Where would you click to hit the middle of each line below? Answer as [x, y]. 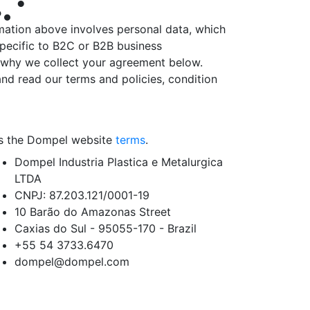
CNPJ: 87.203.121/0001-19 [82, 195]
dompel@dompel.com [72, 262]
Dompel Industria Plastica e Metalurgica [119, 162]
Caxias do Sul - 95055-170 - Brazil [106, 228]
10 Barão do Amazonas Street [93, 212]
